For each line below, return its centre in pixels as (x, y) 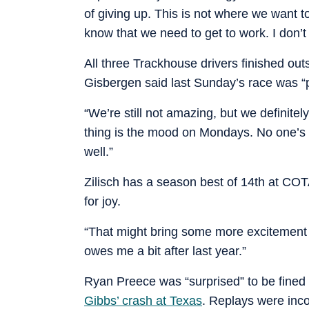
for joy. (102, 201)
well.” (99, 151)
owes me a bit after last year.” (165, 251)
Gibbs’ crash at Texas (143, 300)
